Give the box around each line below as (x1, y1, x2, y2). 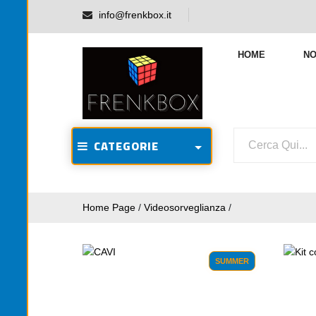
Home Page (83, 202, 135, 213)
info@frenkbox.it (99, 9, 171, 20)
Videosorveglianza (144, 202, 226, 213)
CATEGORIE (88, 135, 159, 157)
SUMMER (215, 257, 249, 265)
